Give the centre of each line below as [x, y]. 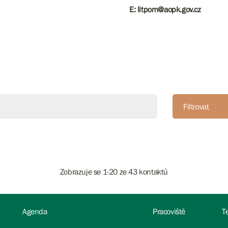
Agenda [35, 211]
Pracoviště [169, 211]
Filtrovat [196, 107]
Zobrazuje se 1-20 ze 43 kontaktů [114, 172]
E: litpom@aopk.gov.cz [165, 9]
